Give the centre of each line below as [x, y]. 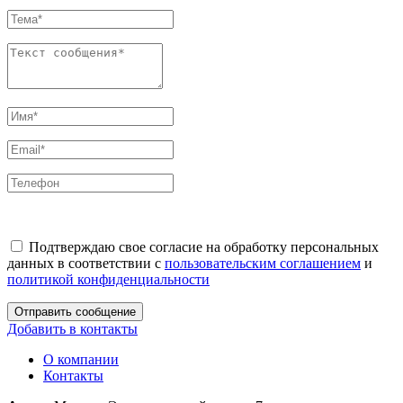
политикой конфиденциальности [108, 280]
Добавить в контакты [72, 329]
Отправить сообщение [75, 312]
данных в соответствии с [86, 264]
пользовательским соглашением [263, 264]
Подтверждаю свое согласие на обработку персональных [202, 247]
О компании [81, 360]
